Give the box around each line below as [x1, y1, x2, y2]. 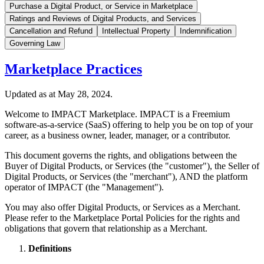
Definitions [28, 243, 71, 253]
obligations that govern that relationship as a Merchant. [5, 223, 207, 233]
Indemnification [180, 27, 232, 35]
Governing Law [9, 39, 60, 48]
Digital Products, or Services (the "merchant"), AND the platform [5, 171, 247, 181]
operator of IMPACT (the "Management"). [5, 181, 164, 192]
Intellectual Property [102, 27, 170, 35]
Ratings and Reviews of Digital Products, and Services [9, 14, 196, 23]
